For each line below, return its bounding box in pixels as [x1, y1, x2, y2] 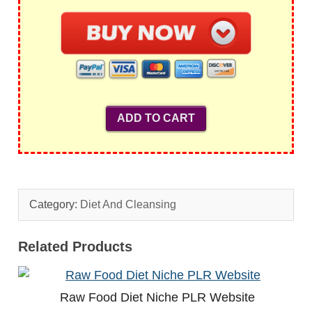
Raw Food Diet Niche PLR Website [60, 290, 255, 305]
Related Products [18, 239, 132, 255]
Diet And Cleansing [80, 198, 176, 211]
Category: [29, 198, 80, 211]
